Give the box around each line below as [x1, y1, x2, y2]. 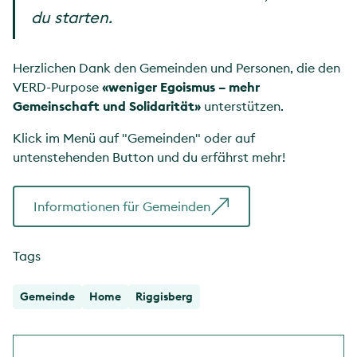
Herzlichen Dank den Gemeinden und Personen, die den [13, 60, 340, 76]
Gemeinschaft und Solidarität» [13, 98, 204, 115]
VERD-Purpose [13, 79, 102, 96]
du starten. [31, 7, 112, 28]
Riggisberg [135, 289, 193, 304]
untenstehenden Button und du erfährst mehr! [13, 149, 285, 166]
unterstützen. [204, 98, 284, 115]
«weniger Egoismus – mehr [102, 79, 260, 96]
